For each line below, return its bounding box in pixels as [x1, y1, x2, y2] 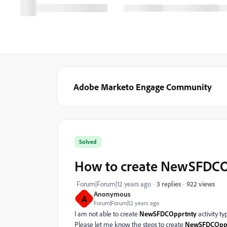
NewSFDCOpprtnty [139, 209, 197, 218]
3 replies [157, 179, 181, 188]
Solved [79, 138, 97, 145]
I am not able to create [74, 209, 139, 218]
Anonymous [94, 190, 131, 198]
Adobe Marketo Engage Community [73, 81, 212, 92]
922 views [186, 179, 215, 188]
